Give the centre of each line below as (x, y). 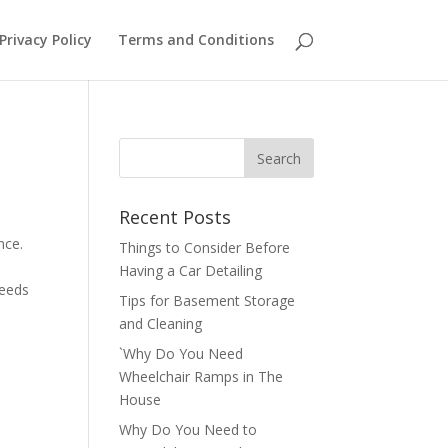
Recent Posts (175, 217)
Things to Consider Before (205, 247)
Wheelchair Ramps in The (201, 376)
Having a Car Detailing (191, 270)
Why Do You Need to (188, 429)
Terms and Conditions (195, 39)
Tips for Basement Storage (207, 300)
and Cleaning (161, 323)
